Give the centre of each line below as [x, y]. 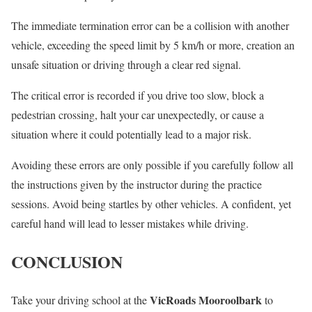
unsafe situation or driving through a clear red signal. [126, 65]
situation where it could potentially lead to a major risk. [131, 134]
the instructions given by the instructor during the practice [136, 185]
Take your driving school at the [80, 300]
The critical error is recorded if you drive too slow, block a [138, 95]
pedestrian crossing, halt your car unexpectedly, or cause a [138, 115]
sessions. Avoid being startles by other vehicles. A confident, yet [151, 204]
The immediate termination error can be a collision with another [150, 26]
